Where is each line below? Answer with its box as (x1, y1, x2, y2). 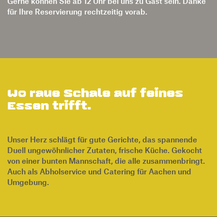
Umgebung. (7, 160, 49, 170)
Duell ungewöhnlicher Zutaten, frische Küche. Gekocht (7, 128, 202, 138)
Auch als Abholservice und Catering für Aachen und (7, 150, 191, 159)
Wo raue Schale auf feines (7, 70, 183, 83)
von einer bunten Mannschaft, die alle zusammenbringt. (7, 139, 205, 149)
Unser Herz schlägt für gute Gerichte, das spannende (7, 118, 197, 127)
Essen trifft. (7, 82, 92, 96)
